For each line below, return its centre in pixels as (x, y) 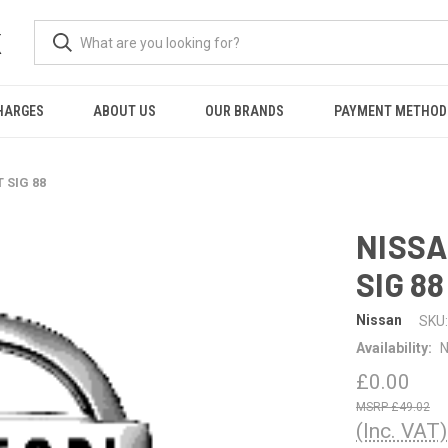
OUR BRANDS (245, 111)
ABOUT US (125, 111)
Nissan (379, 320)
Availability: (394, 347)
